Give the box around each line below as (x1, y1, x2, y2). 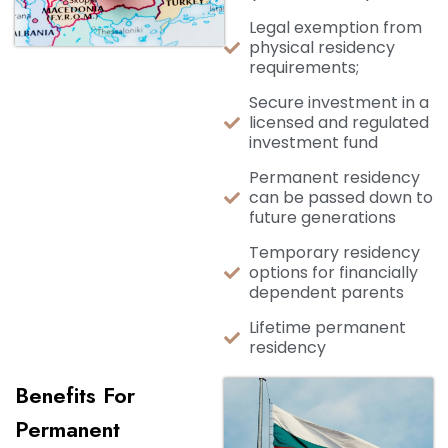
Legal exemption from (249, 16, 422, 39)
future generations (249, 206, 396, 229)
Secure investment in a (249, 91, 429, 114)
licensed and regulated (249, 111, 429, 134)
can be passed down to (249, 186, 433, 209)
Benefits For (15, 379, 135, 411)
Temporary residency (249, 241, 420, 264)
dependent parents (249, 281, 404, 304)
